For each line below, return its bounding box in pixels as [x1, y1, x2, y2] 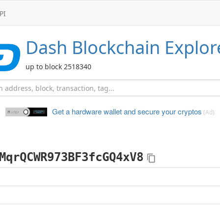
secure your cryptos [136, 106, 202, 116]
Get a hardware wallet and [52, 106, 136, 116]
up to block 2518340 [26, 62, 91, 71]
